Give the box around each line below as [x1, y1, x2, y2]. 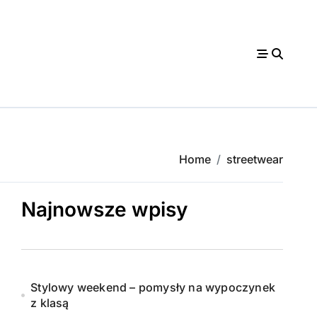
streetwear [226, 152, 283, 166]
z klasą [30, 296, 69, 310]
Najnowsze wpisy [21, 197, 188, 221]
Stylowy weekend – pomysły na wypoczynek [30, 280, 276, 294]
